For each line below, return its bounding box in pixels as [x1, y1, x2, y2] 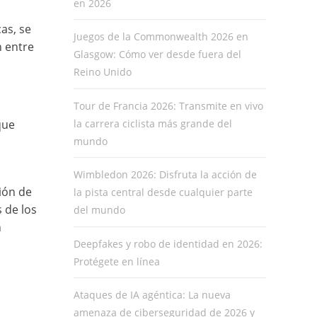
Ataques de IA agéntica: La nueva [73, 287, 231, 301]
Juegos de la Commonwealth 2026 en [73, 30, 248, 44]
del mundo [73, 203, 125, 217]
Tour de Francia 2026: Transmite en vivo [73, 98, 263, 113]
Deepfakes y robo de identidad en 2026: [73, 236, 263, 250]
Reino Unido [73, 65, 132, 79]
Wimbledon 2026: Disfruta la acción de [73, 168, 257, 182]
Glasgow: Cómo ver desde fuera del [73, 47, 241, 62]
